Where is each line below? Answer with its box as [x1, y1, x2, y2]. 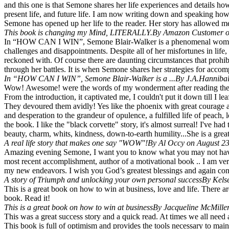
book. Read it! [4, 194, 50, 203]
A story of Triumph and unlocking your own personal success [4, 175, 202, 185]
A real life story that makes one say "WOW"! [4, 139, 148, 148]
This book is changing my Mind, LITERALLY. [4, 28, 152, 37]
